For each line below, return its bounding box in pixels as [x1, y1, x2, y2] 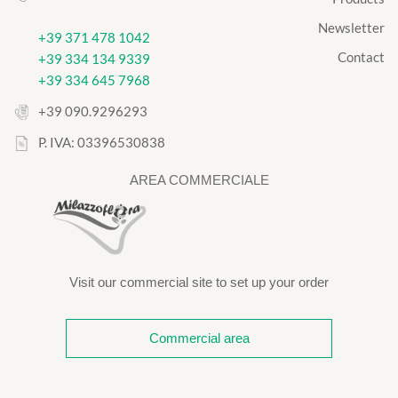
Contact [337, 48, 385, 65]
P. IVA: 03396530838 [38, 133, 165, 150]
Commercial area [148, 330, 250, 346]
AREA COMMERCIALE [129, 171, 269, 187]
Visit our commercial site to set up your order [69, 274, 329, 290]
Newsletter [317, 19, 385, 36]
